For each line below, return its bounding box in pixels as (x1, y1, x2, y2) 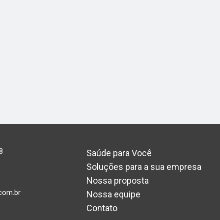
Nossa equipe (86, 189, 141, 199)
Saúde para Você (86, 147, 152, 158)
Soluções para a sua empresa (86, 161, 202, 172)
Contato (86, 202, 118, 213)
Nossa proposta (86, 175, 149, 186)
